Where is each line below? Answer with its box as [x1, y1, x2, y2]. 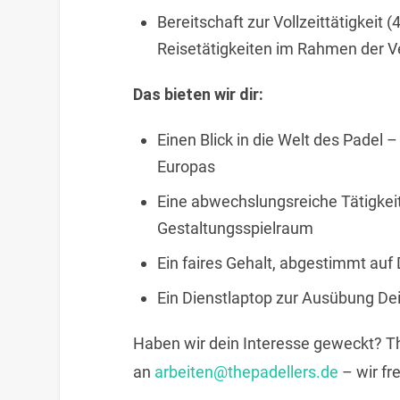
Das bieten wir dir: [132, 85, 263, 104]
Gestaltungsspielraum [156, 218, 313, 237]
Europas [156, 156, 215, 176]
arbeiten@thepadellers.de [154, 362, 338, 381]
